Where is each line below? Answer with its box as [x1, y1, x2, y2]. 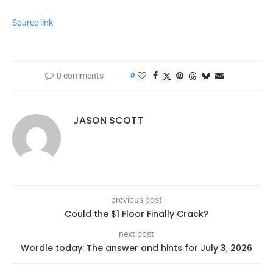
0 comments [56, 71, 104, 81]
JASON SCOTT [73, 113, 143, 128]
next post [119, 229, 154, 239]
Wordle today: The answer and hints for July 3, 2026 [21, 242, 252, 255]
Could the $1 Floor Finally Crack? [65, 208, 208, 221]
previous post [111, 195, 162, 205]
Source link [12, 18, 53, 28]
